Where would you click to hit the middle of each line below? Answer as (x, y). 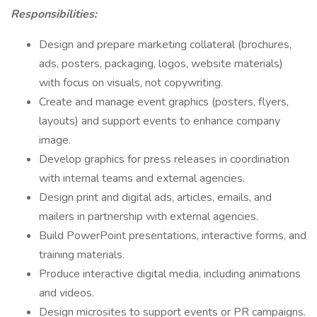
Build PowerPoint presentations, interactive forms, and (173, 236)
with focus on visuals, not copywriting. (131, 83)
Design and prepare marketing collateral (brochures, (165, 45)
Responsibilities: (54, 14)
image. (55, 140)
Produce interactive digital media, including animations (170, 274)
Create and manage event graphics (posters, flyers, (164, 102)
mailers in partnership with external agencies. (149, 217)
